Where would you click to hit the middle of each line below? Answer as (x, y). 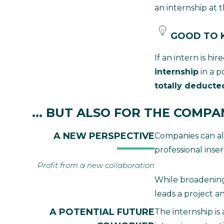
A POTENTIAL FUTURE (102, 212)
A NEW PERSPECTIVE (104, 136)
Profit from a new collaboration (96, 165)
